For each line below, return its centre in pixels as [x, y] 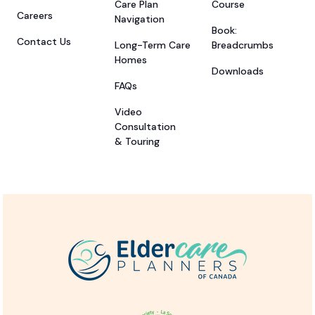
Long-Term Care [152, 45]
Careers [35, 16]
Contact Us [44, 42]
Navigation [139, 19]
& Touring [137, 142]
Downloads [238, 71]
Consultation [145, 127]
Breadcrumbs [243, 45]
